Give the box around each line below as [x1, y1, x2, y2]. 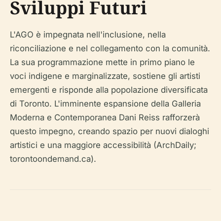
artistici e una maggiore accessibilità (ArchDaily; [10, 140, 196, 150]
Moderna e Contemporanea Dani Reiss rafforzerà [10, 112, 200, 122]
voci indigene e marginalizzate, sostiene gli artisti [10, 71, 200, 81]
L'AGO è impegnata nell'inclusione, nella [10, 29, 166, 39]
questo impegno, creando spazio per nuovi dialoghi [10, 126, 209, 136]
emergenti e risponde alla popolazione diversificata [10, 84, 208, 95]
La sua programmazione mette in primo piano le [10, 57, 195, 67]
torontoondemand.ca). [10, 153, 96, 164]
